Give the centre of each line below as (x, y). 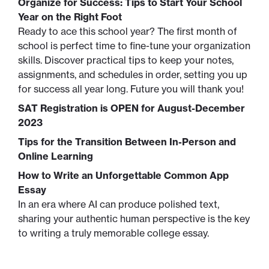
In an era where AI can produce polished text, (119, 204)
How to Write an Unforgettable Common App (123, 176)
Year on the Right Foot (70, 17)
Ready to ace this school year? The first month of (128, 32)
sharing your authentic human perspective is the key (134, 219)
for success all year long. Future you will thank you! (131, 89)
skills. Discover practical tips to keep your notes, (126, 60)
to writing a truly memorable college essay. (113, 233)
